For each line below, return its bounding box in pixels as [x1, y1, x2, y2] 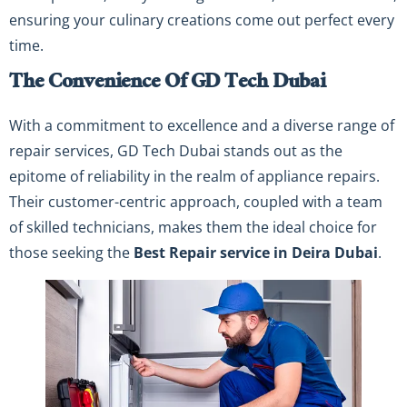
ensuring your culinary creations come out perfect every [9, 9, 394, 30]
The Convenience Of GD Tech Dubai [9, 64, 325, 104]
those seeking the [9, 242, 134, 263]
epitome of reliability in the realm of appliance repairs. [9, 165, 380, 186]
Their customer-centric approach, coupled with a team [9, 191, 382, 212]
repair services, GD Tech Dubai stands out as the [9, 140, 342, 161]
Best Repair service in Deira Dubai [134, 242, 378, 263]
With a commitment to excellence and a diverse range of [9, 114, 394, 135]
